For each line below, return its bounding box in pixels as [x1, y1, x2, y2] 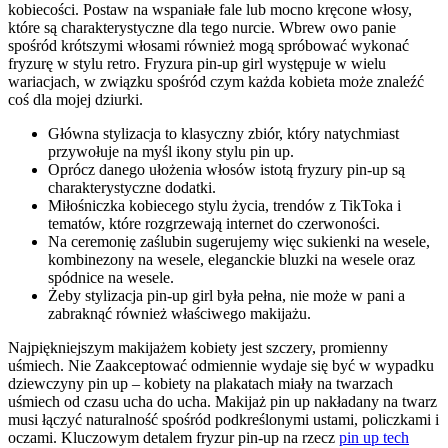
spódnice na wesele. [48, 268, 174, 286]
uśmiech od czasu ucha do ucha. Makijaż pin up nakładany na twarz [8, 392, 437, 410]
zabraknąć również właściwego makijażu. [48, 304, 311, 322]
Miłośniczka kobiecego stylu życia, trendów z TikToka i [48, 196, 401, 214]
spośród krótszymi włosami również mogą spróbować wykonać [8, 36, 409, 54]
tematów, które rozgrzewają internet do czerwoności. [48, 214, 380, 232]
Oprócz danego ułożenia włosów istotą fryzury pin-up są [48, 160, 405, 178]
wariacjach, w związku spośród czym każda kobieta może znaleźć [8, 72, 424, 90]
